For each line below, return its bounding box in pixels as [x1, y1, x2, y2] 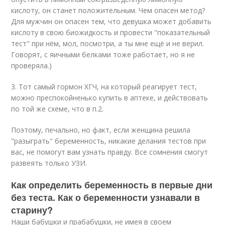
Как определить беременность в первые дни [11, 178, 213, 191]
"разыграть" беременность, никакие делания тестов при [11, 136, 206, 146]
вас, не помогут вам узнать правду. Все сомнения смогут [11, 147, 208, 157]
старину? [11, 203, 53, 216]
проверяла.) [11, 61, 52, 70]
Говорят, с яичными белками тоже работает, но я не [11, 50, 195, 59]
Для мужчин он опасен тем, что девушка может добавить [11, 17, 212, 26]
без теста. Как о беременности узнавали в [11, 191, 200, 204]
